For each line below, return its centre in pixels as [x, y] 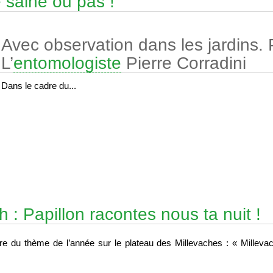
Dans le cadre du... [39, 85]
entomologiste [67, 63]
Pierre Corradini [184, 63]
